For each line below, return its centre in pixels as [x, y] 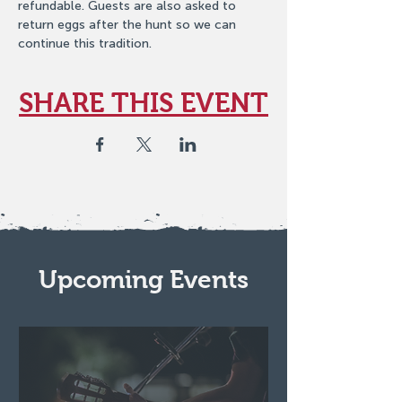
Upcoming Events [144, 280]
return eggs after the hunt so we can [129, 25]
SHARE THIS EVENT [144, 103]
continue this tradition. [85, 44]
